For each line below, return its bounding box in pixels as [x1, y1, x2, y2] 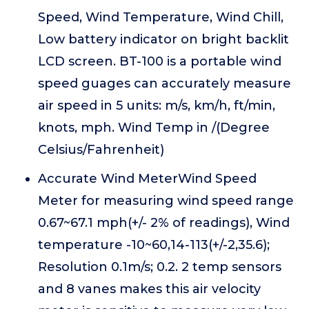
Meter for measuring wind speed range [38, 193, 294, 208]
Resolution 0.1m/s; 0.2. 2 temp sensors [38, 259, 281, 275]
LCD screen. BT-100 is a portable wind [38, 54, 281, 69]
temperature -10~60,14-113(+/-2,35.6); [38, 237, 270, 252]
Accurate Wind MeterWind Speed [38, 171, 257, 186]
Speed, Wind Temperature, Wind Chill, [38, 10, 283, 25]
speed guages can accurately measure [38, 76, 291, 91]
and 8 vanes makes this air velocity [38, 281, 261, 297]
